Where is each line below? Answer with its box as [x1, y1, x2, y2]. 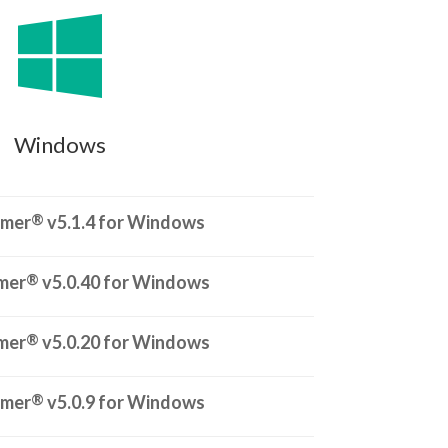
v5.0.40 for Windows [38, 271, 210, 293]
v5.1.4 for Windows [43, 211, 205, 233]
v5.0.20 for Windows [38, 331, 210, 353]
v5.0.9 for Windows [43, 391, 205, 413]
